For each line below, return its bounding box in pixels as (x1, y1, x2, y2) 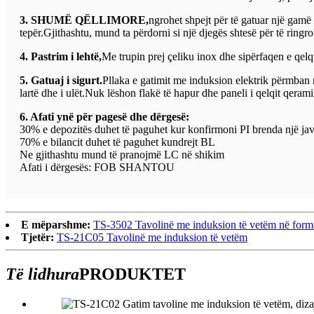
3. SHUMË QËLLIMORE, (20, 13, 149, 26)
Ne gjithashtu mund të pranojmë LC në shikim (20, 148, 224, 161)
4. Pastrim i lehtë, (20, 50, 102, 62)
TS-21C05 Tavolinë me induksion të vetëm (57, 231, 247, 243)
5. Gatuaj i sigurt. (20, 74, 102, 86)
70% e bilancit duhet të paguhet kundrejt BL (20, 135, 215, 148)
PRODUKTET (79, 264, 186, 283)
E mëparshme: (21, 218, 90, 231)
